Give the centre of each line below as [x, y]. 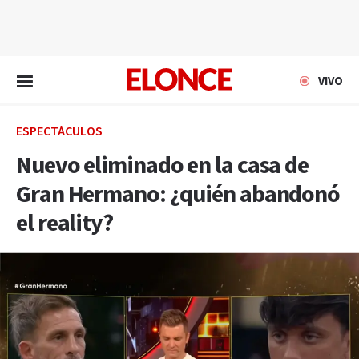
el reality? [65, 224]
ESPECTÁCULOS [59, 132]
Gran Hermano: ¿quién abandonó [178, 195]
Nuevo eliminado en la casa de [163, 166]
